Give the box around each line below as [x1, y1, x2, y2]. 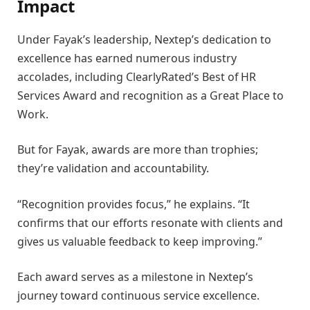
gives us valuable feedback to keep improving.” [17, 233, 262, 249]
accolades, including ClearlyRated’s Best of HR [17, 69, 256, 84]
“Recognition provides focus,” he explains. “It [17, 196, 250, 212]
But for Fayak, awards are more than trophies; [17, 142, 258, 158]
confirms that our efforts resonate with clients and [17, 215, 283, 230]
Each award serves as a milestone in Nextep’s [17, 269, 253, 285]
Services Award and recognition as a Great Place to [17, 87, 284, 103]
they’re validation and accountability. [17, 161, 209, 176]
